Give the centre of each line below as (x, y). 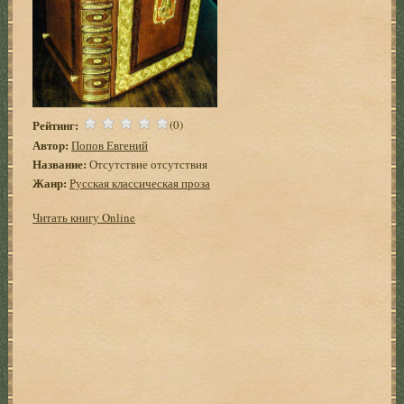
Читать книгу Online (84, 217)
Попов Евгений (110, 145)
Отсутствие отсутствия (147, 164)
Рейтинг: (56, 124)
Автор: (51, 144)
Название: (60, 163)
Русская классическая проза (140, 183)
